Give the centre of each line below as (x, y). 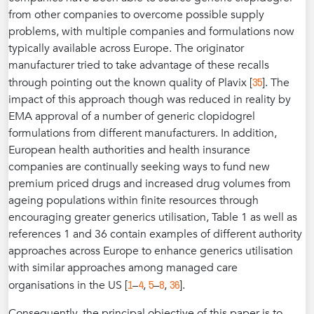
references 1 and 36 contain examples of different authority (155, 234)
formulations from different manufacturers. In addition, (143, 133)
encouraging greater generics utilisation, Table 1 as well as (153, 217)
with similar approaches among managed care (123, 268)
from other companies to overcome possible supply (136, 15)
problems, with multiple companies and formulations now (151, 32)
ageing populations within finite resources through (134, 200)
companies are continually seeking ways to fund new (139, 167)
